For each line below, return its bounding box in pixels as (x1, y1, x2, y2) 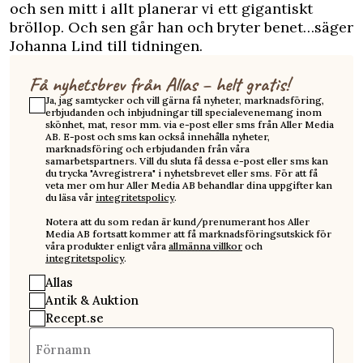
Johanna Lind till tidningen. (10, 36, 203, 55)
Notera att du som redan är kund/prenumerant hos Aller (45, 215, 310, 228)
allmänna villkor (169, 239, 242, 252)
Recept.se (45, 310, 104, 326)
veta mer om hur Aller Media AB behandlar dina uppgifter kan (45, 178, 332, 191)
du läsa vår (45, 190, 96, 203)
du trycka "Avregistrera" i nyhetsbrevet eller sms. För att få (45, 166, 318, 179)
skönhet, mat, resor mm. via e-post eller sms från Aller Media (45, 117, 334, 130)
